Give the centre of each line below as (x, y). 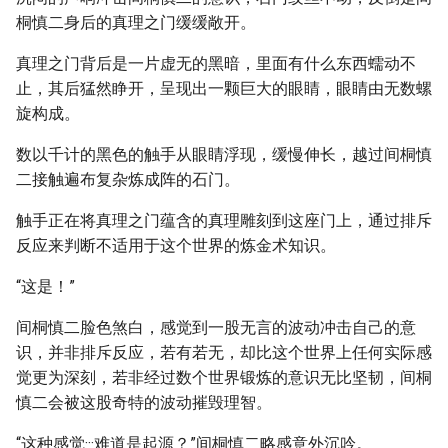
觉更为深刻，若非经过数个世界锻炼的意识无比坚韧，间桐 (224, 377)
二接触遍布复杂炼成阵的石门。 (128, 179)
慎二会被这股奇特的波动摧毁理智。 (144, 402)
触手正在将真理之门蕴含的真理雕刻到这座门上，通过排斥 (224, 220)
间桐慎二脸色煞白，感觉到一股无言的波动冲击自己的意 (216, 327)
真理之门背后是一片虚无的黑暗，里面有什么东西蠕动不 (216, 63)
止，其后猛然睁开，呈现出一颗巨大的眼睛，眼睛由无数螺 (224, 88)
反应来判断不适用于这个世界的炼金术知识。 (176, 245)
